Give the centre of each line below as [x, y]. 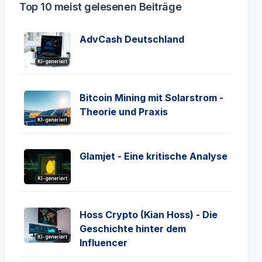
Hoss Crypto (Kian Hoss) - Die [149, 215]
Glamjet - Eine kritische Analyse [154, 156]
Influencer [104, 243]
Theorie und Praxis [124, 112]
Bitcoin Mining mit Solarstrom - [151, 98]
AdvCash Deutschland [132, 39]
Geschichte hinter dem [133, 229]
